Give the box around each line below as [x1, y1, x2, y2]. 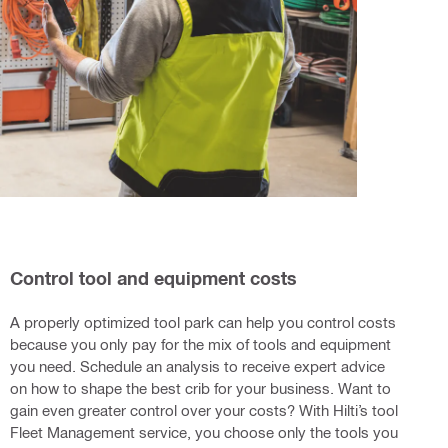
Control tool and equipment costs [9, 266, 297, 289]
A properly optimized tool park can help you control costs [9, 312, 396, 331]
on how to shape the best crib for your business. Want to [9, 378, 391, 397]
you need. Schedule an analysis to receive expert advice [9, 356, 385, 375]
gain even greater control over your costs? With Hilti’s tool [9, 400, 398, 419]
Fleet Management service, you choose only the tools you [9, 422, 398, 441]
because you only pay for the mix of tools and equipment [9, 334, 391, 353]
